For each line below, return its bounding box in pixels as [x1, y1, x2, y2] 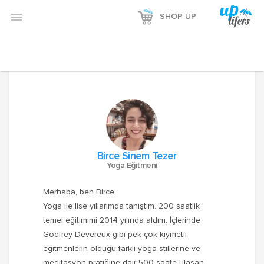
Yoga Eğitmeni [107, 161, 157, 170]
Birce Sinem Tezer [97, 151, 177, 161]
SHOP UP [160, 12, 197, 21]
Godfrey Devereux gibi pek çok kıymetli [42, 230, 187, 239]
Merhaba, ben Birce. [42, 188, 116, 196]
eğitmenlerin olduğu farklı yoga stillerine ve [42, 245, 200, 253]
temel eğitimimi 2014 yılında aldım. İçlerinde [42, 216, 200, 225]
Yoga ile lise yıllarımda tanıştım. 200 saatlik [42, 202, 200, 210]
